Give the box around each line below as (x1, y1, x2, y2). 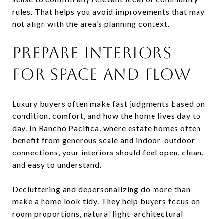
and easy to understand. (12, 159, 102, 169)
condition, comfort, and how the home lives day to (12, 110, 201, 120)
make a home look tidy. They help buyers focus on (12, 196, 200, 206)
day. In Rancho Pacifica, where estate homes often (12, 123, 201, 132)
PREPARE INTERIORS (12, 43, 172, 62)
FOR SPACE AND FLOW (12, 65, 191, 83)
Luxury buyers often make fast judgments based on (12, 98, 205, 108)
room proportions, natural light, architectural (12, 208, 183, 218)
